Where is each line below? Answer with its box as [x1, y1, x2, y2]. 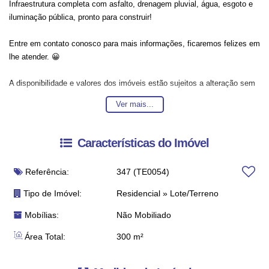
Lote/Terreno [168, 189, 219, 198]
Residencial [116, 189, 163, 198]
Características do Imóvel [74, 136, 209, 150]
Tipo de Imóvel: [21, 189, 82, 198]
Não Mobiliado [116, 210, 171, 220]
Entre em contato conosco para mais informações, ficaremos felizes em [9, 39, 260, 48]
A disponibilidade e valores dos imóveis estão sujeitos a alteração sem [9, 79, 255, 88]
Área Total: [22, 232, 65, 241]
